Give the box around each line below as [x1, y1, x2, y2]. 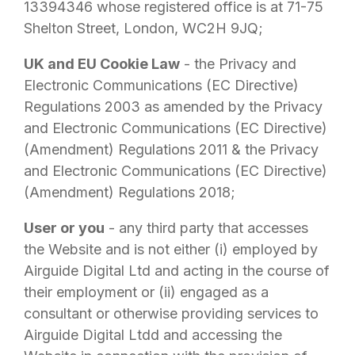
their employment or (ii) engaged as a [24, 284, 269, 300]
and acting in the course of [151, 262, 330, 279]
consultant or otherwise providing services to [24, 305, 319, 322]
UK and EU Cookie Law [24, 55, 180, 72]
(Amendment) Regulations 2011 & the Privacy [24, 141, 319, 158]
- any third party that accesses [105, 219, 308, 236]
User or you [24, 219, 105, 236]
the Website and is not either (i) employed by [24, 241, 318, 258]
